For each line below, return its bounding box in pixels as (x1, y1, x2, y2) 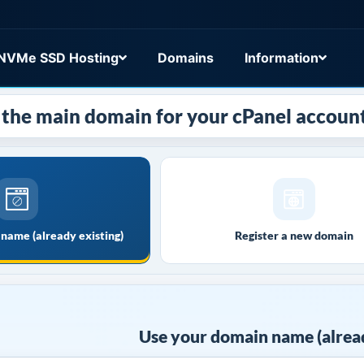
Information (245, 50, 318, 66)
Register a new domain (234, 228, 353, 242)
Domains (158, 50, 214, 66)
